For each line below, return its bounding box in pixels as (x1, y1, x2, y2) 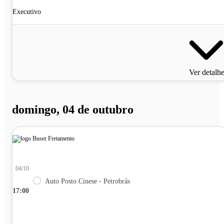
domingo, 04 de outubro (12, 102, 133, 116)
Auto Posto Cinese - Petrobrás (45, 177, 130, 185)
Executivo (12, 8, 41, 16)
